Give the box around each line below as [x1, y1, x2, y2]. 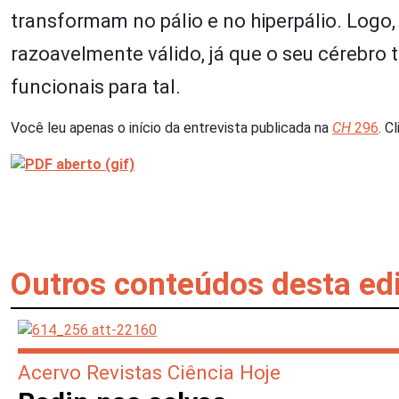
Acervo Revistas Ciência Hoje [18, 360, 281, 384]
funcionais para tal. [11, 75, 181, 98]
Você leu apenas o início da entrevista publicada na [11, 118, 332, 136]
